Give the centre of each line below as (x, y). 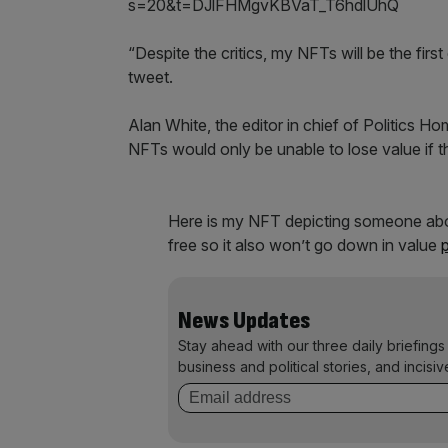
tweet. (150, 77)
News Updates (244, 320)
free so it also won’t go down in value (304, 245)
